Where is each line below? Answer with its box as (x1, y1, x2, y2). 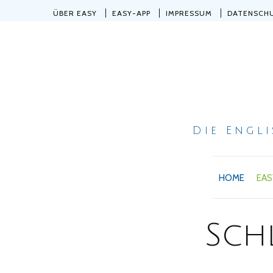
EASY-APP (112, 9, 151, 18)
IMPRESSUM (166, 9, 212, 18)
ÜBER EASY (53, 9, 97, 18)
